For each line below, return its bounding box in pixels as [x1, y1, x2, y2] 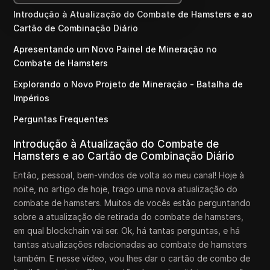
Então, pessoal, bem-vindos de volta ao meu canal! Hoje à [13, 170, 245, 180]
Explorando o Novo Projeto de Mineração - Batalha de [13, 79, 243, 89]
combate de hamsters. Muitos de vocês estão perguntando [13, 198, 251, 208]
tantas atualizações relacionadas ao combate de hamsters [13, 239, 248, 250]
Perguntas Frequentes [13, 114, 109, 124]
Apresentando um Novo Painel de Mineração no [13, 44, 218, 54]
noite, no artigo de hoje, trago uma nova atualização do [13, 184, 238, 194]
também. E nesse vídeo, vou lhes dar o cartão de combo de [13, 253, 251, 263]
